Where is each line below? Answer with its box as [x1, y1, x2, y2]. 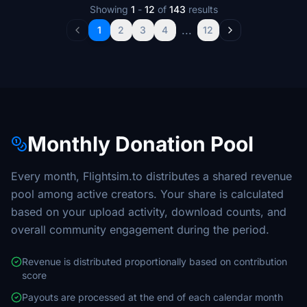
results [185, 3, 218, 15]
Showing [89, 3, 131, 15]
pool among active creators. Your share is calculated [11, 187, 284, 201]
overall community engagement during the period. [11, 223, 269, 236]
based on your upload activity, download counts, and [11, 205, 286, 219]
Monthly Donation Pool [27, 132, 254, 156]
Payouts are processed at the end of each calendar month [22, 291, 283, 303]
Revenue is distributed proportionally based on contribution [22, 256, 287, 267]
